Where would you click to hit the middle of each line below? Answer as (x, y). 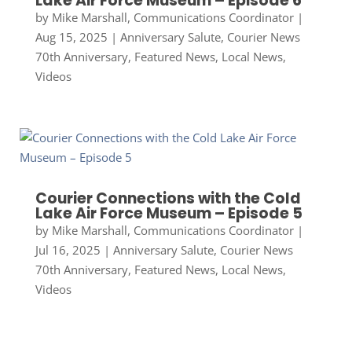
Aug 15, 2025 (71, 37)
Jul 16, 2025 (68, 249)
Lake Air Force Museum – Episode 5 (169, 213)
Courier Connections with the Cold (168, 198)
